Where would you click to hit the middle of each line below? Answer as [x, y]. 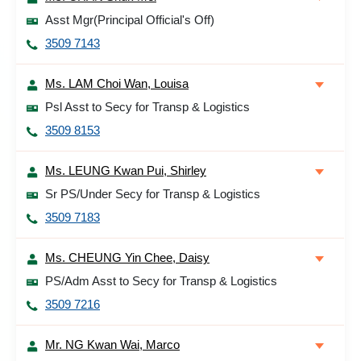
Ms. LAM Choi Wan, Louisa [117, 83]
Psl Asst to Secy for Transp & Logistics [147, 107]
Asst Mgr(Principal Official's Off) [130, 20]
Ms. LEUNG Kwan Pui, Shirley [126, 170]
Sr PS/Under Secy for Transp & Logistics [153, 194]
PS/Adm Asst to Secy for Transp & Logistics [161, 281]
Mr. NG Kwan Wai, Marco [112, 344]
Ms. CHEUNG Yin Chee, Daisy [127, 257]
